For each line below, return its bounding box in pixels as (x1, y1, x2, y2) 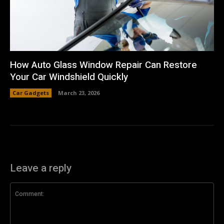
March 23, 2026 (58, 89, 99, 97)
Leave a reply (10, 160, 71, 176)
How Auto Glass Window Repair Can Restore (10, 58, 197, 72)
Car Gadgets (12, 89, 49, 97)
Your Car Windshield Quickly (10, 70, 128, 84)
